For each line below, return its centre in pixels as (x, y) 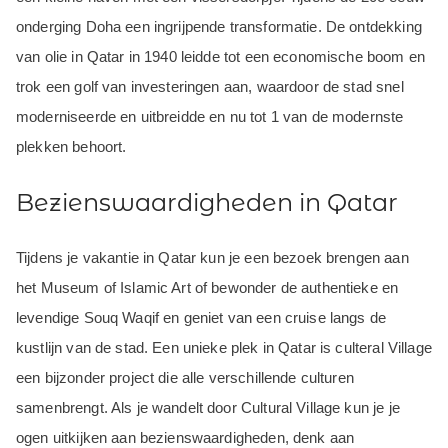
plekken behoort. (71, 147)
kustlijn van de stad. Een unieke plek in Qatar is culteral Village (224, 348)
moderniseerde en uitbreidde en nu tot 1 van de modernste (210, 117)
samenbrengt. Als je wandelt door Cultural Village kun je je (208, 408)
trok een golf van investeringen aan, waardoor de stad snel (210, 87)
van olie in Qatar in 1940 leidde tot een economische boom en (220, 57)
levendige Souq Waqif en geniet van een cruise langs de (201, 318)
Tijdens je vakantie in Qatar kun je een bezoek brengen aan (212, 258)
